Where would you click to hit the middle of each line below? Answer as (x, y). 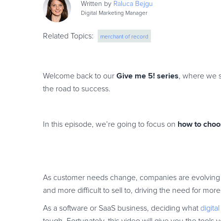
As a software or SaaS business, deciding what (122, 208)
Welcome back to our (80, 76)
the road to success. (77, 89)
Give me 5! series (147, 76)
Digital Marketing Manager (114, 13)
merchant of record (124, 37)
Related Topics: (68, 36)
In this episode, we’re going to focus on (110, 124)
